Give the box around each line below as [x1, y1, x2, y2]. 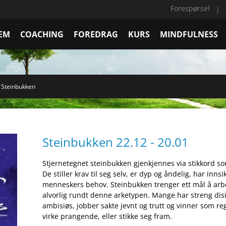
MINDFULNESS [160, 29, 218, 40]
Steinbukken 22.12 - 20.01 [42, 134, 189, 150]
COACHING [20, 29, 64, 40]
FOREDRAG [74, 29, 118, 40]
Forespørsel [171, 4, 210, 13]
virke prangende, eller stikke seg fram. [42, 211, 172, 221]
